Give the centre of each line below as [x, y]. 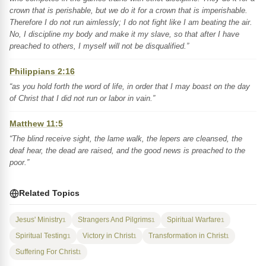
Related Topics [49, 193]
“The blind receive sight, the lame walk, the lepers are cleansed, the [126, 139]
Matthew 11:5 [36, 123]
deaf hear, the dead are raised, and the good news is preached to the [127, 151]
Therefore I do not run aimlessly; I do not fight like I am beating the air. [131, 22]
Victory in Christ [108, 236]
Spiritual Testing [41, 236]
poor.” [19, 162]
